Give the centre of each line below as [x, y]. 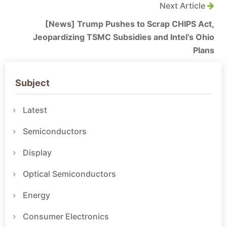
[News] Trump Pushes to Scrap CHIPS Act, [130, 24]
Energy [36, 195]
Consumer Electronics [66, 217]
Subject [32, 83]
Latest [35, 110]
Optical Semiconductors [69, 174]
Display [37, 153]
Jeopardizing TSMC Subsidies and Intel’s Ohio [124, 37]
